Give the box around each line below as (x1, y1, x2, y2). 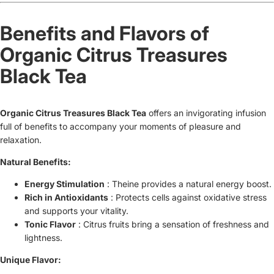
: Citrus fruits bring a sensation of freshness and (78, 219, 269, 230)
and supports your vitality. (24, 206, 128, 217)
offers (149, 108, 171, 119)
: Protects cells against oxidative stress (111, 192, 267, 203)
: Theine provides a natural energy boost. (107, 179, 272, 190)
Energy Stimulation (24, 179, 105, 190)
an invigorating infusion (174, 108, 266, 119)
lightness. (24, 232, 62, 243)
